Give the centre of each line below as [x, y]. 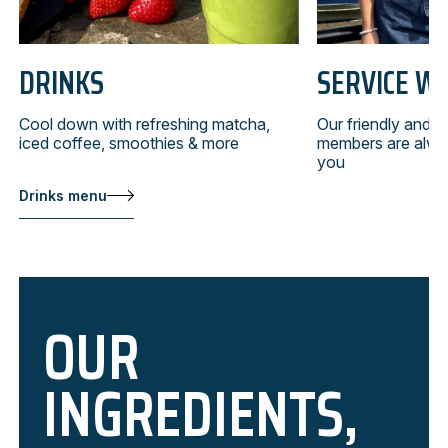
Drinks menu [63, 195]
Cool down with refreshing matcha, [144, 123]
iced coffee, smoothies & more [129, 142]
